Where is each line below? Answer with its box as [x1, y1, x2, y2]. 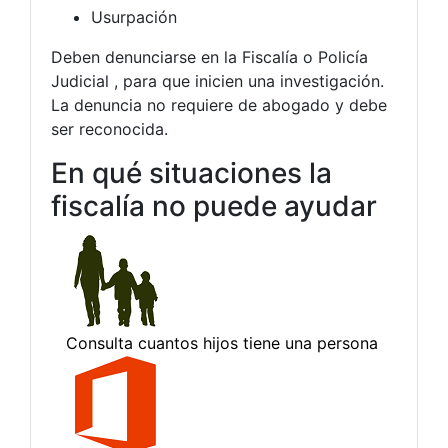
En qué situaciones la [51, 155, 332, 190]
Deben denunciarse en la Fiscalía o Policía [51, 46, 368, 67]
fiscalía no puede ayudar [51, 188, 377, 223]
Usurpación [91, 6, 177, 27]
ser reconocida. [51, 118, 168, 139]
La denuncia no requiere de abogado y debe [51, 94, 387, 115]
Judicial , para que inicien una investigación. [51, 70, 384, 91]
